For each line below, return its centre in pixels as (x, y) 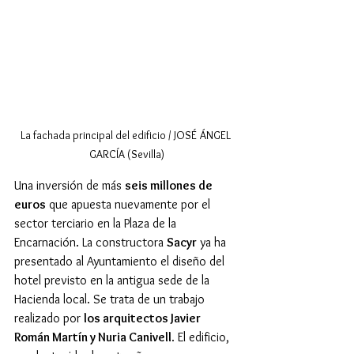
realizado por (49, 318)
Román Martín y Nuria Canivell (93, 337)
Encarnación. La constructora (90, 242)
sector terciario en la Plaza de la (97, 223)
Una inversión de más (70, 185)
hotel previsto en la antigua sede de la (113, 280)
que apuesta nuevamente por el (130, 204)
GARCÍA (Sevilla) (126, 154)
